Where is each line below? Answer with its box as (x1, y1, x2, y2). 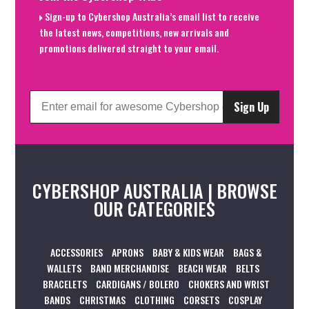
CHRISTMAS (79, 292, 126, 308)
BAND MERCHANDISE (90, 261, 169, 276)
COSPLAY (228, 292, 262, 308)
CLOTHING (134, 292, 175, 308)
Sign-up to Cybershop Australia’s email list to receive (43, 9, 260, 24)
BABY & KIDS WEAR (152, 245, 224, 260)
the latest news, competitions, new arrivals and (39, 25, 230, 40)
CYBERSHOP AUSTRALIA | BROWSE (32, 177, 277, 205)
